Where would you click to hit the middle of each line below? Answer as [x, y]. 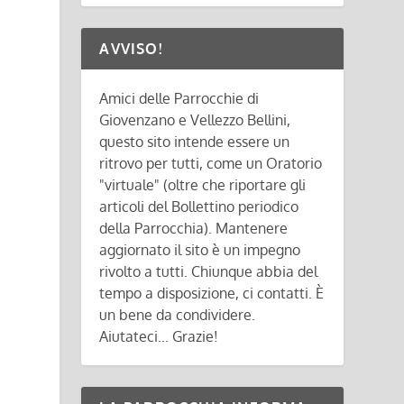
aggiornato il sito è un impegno [200, 250]
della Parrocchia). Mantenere [194, 228]
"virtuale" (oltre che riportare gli [203, 185]
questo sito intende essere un [195, 142]
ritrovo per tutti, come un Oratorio [211, 163]
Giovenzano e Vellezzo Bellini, [195, 120]
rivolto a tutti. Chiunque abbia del [209, 271]
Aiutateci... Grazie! [159, 336]
